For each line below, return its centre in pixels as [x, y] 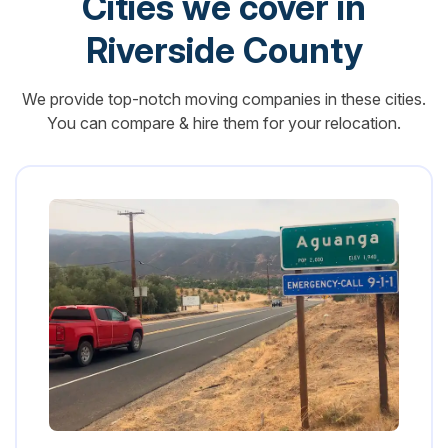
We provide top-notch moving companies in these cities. [224, 99]
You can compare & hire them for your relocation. [224, 123]
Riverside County [224, 50]
